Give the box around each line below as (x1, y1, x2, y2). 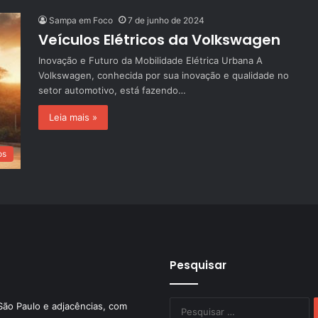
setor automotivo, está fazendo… (38, 84, 186, 96)
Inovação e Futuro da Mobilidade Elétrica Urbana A (38, 55, 263, 66)
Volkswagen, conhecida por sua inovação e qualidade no (38, 70, 289, 81)
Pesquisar (170, 258, 226, 273)
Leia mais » (49, 111, 97, 123)
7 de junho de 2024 (128, 15, 204, 26)
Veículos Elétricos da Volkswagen (38, 30, 280, 50)
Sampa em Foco (49, 15, 113, 26)
